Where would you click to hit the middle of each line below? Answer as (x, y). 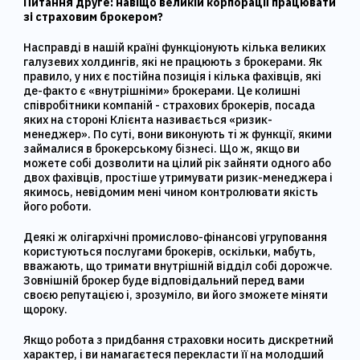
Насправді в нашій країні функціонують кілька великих (175, 47)
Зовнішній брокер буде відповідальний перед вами (164, 280)
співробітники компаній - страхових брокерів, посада (170, 105)
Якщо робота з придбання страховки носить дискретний (179, 340)
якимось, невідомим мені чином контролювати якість (171, 192)
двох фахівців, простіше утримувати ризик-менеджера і (178, 178)
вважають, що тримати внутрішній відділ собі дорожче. (178, 266)
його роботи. (58, 207)
